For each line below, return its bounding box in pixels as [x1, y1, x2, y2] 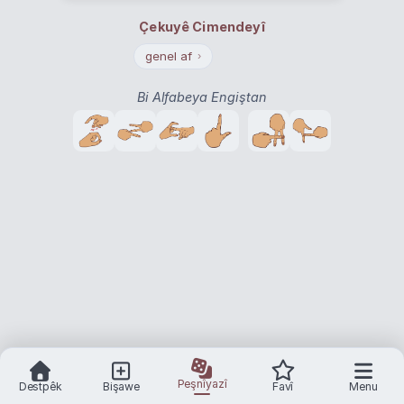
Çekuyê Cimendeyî [139, 18, 265, 34]
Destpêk [18, 379, 62, 393]
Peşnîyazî [177, 376, 227, 390]
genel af [145, 48, 193, 63]
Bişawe [102, 379, 141, 393]
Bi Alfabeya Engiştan [137, 88, 267, 105]
